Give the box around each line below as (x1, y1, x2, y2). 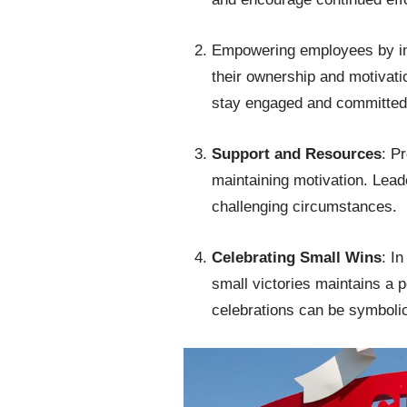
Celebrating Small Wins (211, 249, 382, 267)
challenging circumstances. (211, 198, 402, 216)
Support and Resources (211, 145, 382, 164)
